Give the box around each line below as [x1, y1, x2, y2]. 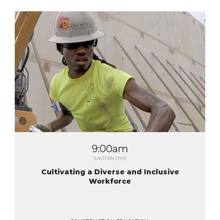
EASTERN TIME [93, 156, 127, 161]
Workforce [89, 177, 131, 186]
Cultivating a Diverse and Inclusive [41, 167, 179, 176]
